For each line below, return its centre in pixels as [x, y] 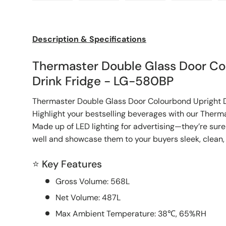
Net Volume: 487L [88, 197]
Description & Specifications [89, 39]
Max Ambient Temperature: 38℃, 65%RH [131, 213]
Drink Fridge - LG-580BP [103, 81]
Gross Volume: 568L [93, 181]
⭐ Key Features [67, 164]
